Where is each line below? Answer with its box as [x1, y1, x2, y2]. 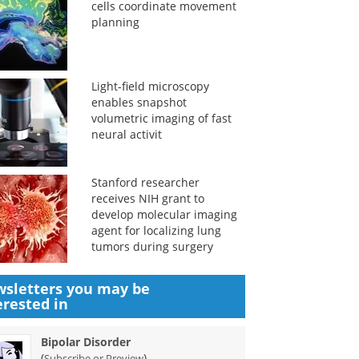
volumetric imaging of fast [91, 111, 232, 126]
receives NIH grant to [91, 191, 204, 206]
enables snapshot [91, 95, 187, 110]
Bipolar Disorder [41, 334, 131, 349]
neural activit [91, 127, 162, 142]
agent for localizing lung [91, 223, 221, 238]
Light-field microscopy [91, 79, 209, 94]
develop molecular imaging [91, 207, 237, 222]
